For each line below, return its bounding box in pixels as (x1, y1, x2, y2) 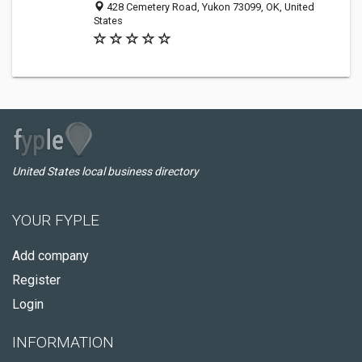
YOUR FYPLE (12, 211, 99, 229)
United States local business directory (12, 165, 199, 178)
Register (12, 272, 61, 288)
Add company (12, 248, 89, 263)
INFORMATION (12, 333, 114, 351)
